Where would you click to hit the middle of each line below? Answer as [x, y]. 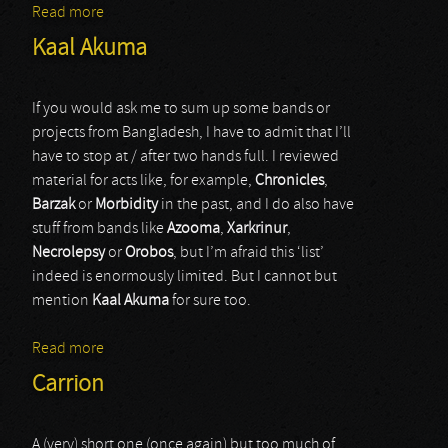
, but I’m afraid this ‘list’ [248, 253]
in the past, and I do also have [256, 205]
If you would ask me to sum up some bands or [181, 109]
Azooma [193, 229]
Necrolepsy [68, 253]
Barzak [53, 205]
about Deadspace [162, 13]
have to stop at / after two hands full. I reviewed [185, 157]
